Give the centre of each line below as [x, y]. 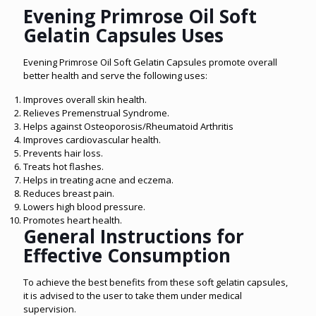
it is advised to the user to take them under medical [133, 295]
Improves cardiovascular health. [92, 139]
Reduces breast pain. [69, 193]
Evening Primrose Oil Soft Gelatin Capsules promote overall [150, 62]
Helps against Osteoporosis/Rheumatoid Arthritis [128, 126]
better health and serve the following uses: [115, 75]
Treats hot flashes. [63, 166]
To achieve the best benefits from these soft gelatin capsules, [156, 282]
